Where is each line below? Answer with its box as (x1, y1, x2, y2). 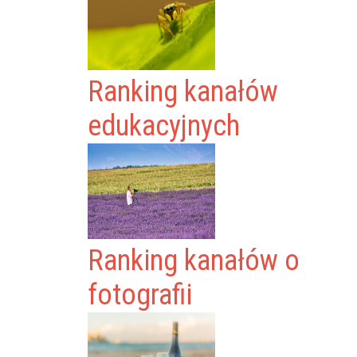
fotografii (88, 278, 193, 312)
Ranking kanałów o (88, 244, 300, 277)
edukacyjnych (88, 109, 241, 143)
